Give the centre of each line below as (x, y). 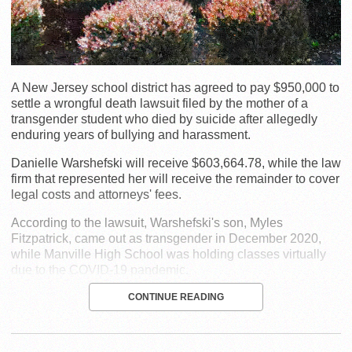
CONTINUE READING (176, 297)
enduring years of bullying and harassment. (131, 135)
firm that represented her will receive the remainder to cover (175, 179)
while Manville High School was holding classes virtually (169, 255)
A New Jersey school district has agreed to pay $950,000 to (175, 88)
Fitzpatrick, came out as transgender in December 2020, (166, 239)
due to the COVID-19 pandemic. (100, 270)
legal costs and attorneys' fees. (96, 195)
